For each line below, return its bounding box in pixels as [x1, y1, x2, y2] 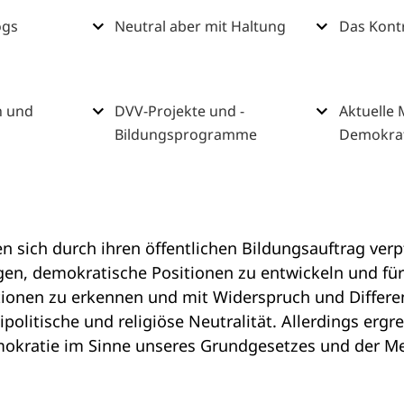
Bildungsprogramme [114, 124, 257, 145]
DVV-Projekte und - [114, 101, 244, 122]
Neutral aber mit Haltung [114, 16, 286, 37]
